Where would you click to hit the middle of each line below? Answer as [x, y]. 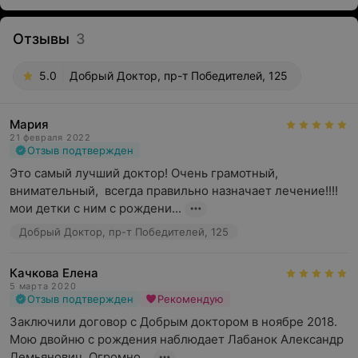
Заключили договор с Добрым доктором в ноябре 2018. [173, 322]
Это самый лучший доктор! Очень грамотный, [144, 173]
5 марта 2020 [43, 286]
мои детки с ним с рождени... [95, 208]
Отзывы [41, 39]
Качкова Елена [54, 273]
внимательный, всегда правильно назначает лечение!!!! [174, 191]
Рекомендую [191, 299]
